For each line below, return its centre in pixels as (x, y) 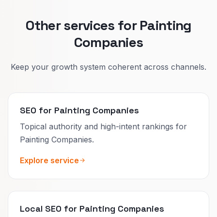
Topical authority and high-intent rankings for (103, 126)
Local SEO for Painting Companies (92, 208)
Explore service (49, 160)
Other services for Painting (108, 25)
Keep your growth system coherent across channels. (108, 67)
